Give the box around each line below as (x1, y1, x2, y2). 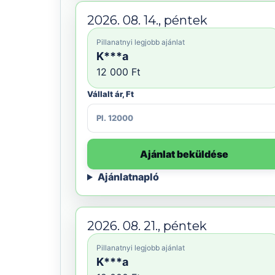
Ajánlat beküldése (140, 148, 228, 160)
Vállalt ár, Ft (87, 89, 134, 99)
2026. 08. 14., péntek (87, 13, 207, 28)
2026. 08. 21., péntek (87, 219, 207, 233)
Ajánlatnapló (97, 171, 159, 183)
